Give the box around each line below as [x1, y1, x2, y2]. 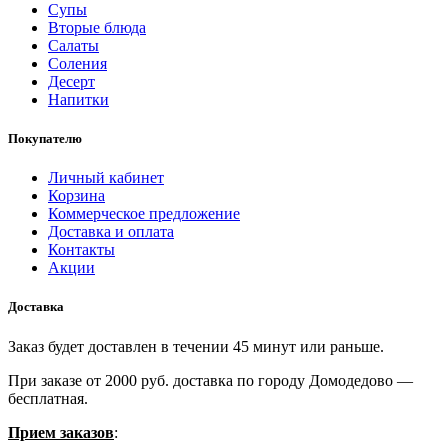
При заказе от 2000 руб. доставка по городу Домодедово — [8, 371, 413, 389]
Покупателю [8, 131, 82, 147]
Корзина [48, 187, 105, 205]
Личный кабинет [48, 169, 164, 187]
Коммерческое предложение [48, 205, 240, 223]
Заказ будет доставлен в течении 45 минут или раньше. [8, 337, 384, 355]
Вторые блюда [48, 18, 146, 36]
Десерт [48, 72, 95, 90]
